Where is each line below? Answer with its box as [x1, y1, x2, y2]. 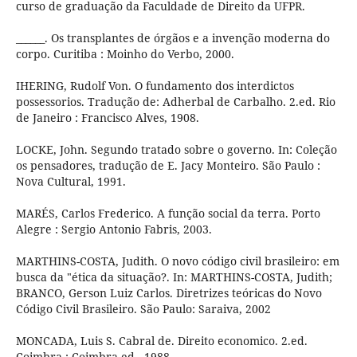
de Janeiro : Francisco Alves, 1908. [15, 110, 199, 126]
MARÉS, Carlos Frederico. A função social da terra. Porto [15, 206, 320, 222]
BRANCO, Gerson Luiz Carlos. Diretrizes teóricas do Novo [15, 285, 322, 301]
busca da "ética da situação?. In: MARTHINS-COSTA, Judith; [15, 269, 332, 285]
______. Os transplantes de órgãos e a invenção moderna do [15, 30, 330, 46]
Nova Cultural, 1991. [15, 174, 126, 190]
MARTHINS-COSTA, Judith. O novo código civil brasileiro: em [15, 253, 339, 269]
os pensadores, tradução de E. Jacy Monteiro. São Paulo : [15, 158, 320, 174]
